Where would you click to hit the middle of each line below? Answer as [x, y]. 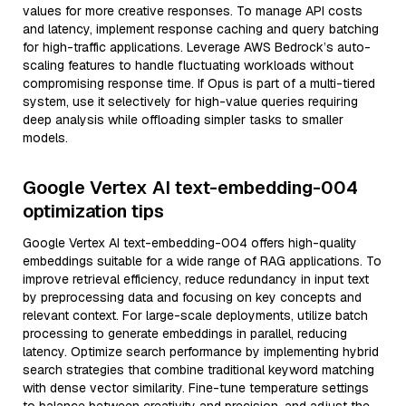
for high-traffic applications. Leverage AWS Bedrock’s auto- [197, 47]
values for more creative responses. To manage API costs [193, 11]
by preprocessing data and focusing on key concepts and [192, 297]
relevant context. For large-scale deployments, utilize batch [195, 315]
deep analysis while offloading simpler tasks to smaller [183, 120]
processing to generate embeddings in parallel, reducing [185, 333]
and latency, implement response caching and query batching [201, 29]
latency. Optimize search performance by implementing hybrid [201, 352]
